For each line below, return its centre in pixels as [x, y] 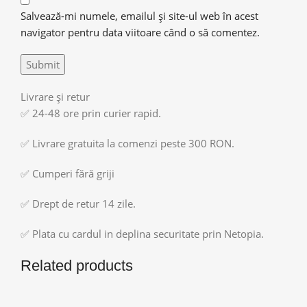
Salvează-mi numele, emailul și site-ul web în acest [139, 15]
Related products [77, 265]
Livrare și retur [55, 96]
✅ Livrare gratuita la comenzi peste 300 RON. [127, 143]
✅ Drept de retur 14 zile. [78, 203]
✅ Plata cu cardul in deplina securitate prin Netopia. [142, 233]
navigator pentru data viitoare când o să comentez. [140, 32]
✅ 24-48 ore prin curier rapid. [91, 113]
